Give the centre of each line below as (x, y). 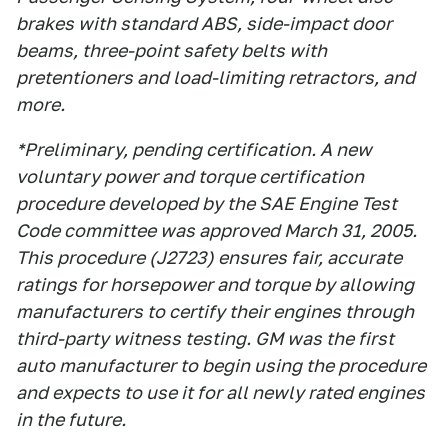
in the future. (71, 419)
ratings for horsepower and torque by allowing (215, 284)
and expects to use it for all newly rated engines (220, 392)
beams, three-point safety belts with (171, 50)
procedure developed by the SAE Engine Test (206, 203)
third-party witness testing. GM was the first (205, 338)
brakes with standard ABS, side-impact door (204, 23)
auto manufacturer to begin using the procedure (221, 365)
